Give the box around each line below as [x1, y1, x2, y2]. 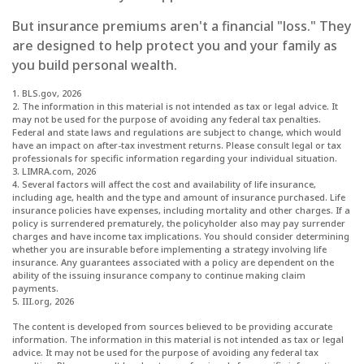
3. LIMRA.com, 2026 [12, 165, 96, 178]
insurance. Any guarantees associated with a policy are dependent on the [12, 256, 334, 269]
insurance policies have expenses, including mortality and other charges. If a [12, 204, 350, 217]
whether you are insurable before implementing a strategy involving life [12, 243, 327, 256]
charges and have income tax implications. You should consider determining [12, 230, 349, 243]
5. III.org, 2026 [12, 295, 74, 308]
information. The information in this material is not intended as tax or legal [12, 333, 344, 346]
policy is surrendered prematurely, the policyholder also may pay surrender [12, 217, 345, 230]
